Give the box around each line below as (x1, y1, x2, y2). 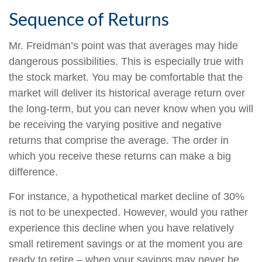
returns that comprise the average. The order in (9, 135, 229, 146)
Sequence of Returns (9, 8, 169, 29)
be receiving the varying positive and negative (9, 119, 222, 130)
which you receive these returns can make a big (9, 150, 231, 162)
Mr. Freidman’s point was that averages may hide (9, 40, 238, 51)
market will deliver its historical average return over (9, 87, 245, 99)
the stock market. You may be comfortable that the (9, 71, 243, 83)
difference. (9, 166, 58, 178)
